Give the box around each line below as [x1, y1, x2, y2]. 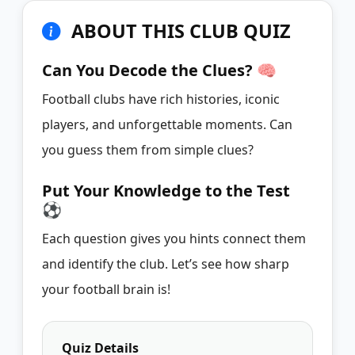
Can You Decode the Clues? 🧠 [42, 59, 277, 81]
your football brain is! [42, 280, 170, 298]
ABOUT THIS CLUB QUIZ [67, 17, 291, 44]
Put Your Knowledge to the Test [42, 179, 290, 201]
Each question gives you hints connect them [42, 229, 306, 247]
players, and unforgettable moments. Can [42, 115, 292, 133]
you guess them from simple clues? [42, 140, 254, 158]
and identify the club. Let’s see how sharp [42, 254, 289, 273]
